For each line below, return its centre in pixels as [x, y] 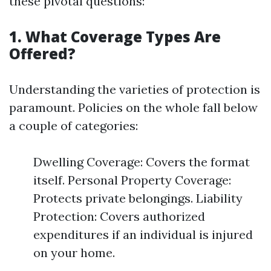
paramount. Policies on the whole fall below [133, 107]
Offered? [42, 54]
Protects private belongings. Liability [138, 198]
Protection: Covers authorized [119, 216]
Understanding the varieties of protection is [135, 89]
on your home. [74, 253]
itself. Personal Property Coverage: [132, 180]
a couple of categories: [73, 126]
